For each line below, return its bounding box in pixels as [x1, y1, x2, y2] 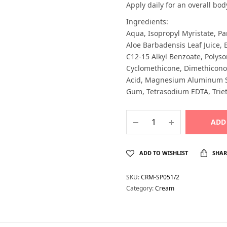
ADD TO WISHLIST [139, 148, 188, 157]
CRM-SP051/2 [141, 172, 179, 181]
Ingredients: [126, 16, 168, 26]
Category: [126, 183, 155, 193]
